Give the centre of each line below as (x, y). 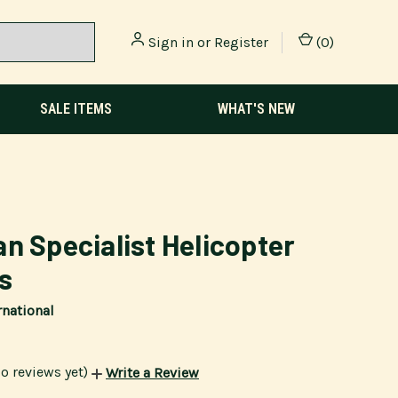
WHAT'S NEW (256, 109)
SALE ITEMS (76, 109)
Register (241, 42)
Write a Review (152, 373)
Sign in (171, 42)
